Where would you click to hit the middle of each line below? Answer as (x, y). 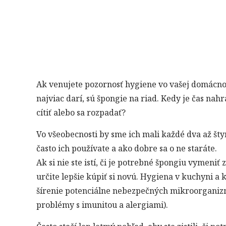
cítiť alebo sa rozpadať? (81, 112)
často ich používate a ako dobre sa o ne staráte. (127, 148)
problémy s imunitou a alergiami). (102, 205)
